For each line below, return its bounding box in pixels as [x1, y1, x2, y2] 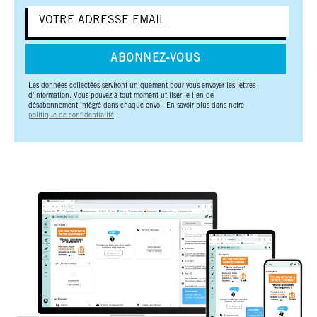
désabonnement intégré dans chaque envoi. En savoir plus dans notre [28, 102, 244, 110]
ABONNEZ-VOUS [110, 52, 201, 64]
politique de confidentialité [28, 112, 114, 120]
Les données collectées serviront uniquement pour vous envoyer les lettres [28, 82, 255, 90]
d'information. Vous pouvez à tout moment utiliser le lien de [28, 92, 214, 100]
